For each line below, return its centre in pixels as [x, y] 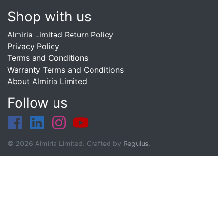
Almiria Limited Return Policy [60, 35]
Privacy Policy [33, 46]
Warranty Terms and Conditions [65, 70]
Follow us [37, 103]
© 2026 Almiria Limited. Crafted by [65, 143]
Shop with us [49, 17]
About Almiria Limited [47, 81]
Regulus [136, 143]
